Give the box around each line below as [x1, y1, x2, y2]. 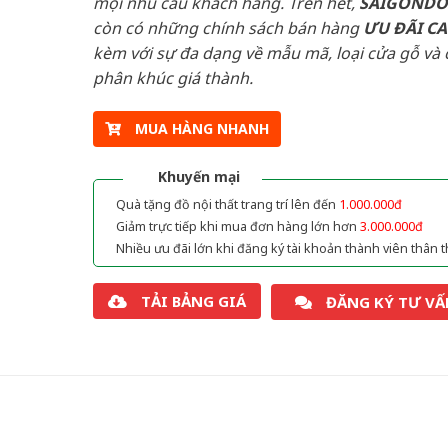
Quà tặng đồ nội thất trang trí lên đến [115, 196, 339, 214]
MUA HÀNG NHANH [134, 119, 269, 139]
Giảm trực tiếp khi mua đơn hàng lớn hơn [115, 218, 360, 236]
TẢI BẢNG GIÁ [140, 291, 246, 312]
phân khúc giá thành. [92, 66, 253, 89]
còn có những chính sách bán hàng [92, 16, 363, 39]
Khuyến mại [157, 167, 240, 187]
